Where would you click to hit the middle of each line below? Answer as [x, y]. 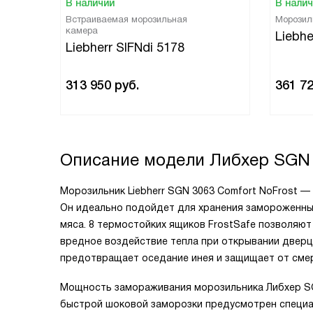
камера [82, 30]
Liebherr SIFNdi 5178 [125, 48]
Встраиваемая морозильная [126, 19]
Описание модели [135, 160]
